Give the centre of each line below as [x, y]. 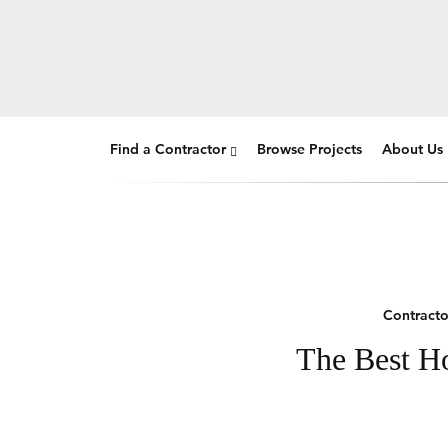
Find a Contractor [168, 149]
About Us [412, 149]
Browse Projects [309, 149]
